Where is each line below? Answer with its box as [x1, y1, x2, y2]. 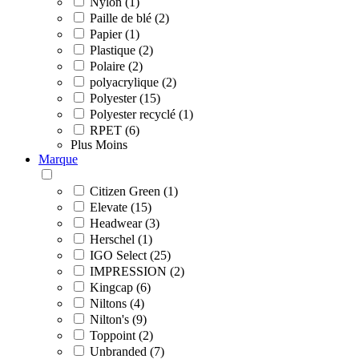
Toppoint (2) [90, 328, 153, 342]
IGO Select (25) [90, 248, 171, 262]
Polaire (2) [90, 58, 143, 73]
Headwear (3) [90, 216, 159, 230]
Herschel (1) [90, 232, 152, 246]
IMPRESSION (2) [90, 264, 184, 278]
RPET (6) [90, 123, 139, 137]
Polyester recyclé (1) [90, 107, 193, 121]
